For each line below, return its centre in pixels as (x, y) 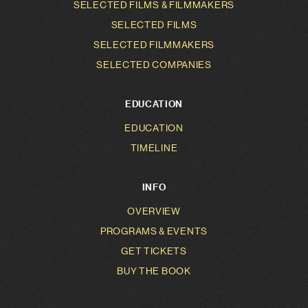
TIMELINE (154, 148)
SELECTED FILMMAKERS (154, 45)
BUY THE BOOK (154, 271)
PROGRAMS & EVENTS (154, 231)
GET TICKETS (154, 251)
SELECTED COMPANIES (154, 65)
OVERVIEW (154, 211)
